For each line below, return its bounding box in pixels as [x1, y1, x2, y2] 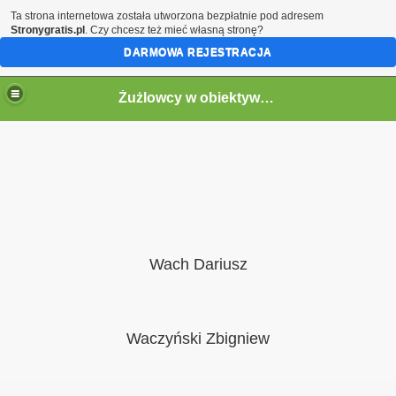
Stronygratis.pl [11, 24, 85, 36]
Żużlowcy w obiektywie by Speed [260, 89, 275, 105]
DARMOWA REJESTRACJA [124, 46, 272, 58]
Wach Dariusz [148, 255, 247, 273]
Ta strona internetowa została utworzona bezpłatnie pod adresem [11, 10, 324, 22]
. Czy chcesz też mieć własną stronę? [85, 24, 263, 36]
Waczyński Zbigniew [126, 330, 270, 347]
